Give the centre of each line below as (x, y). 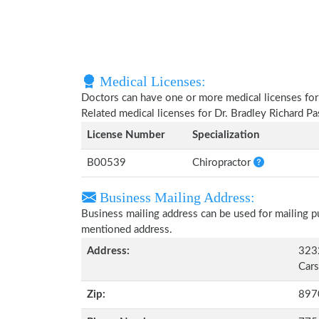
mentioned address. (127, 230)
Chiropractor (223, 163)
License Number (126, 135)
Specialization (226, 135)
